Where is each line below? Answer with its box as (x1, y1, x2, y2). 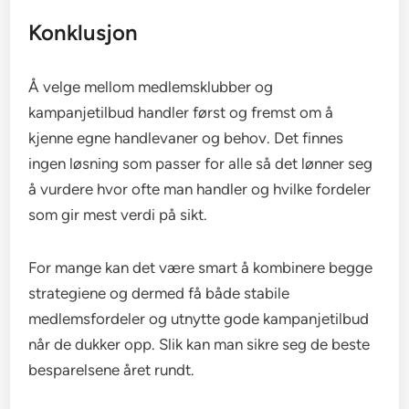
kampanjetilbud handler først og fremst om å (28, 103, 334, 122)
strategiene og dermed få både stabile (28, 284, 290, 303)
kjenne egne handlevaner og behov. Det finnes (28, 129, 344, 148)
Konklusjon (28, 19, 139, 47)
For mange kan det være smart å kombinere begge (28, 258, 373, 278)
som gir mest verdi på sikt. (28, 205, 208, 225)
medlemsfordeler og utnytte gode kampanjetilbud (28, 309, 370, 329)
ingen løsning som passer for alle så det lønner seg (28, 154, 373, 173)
